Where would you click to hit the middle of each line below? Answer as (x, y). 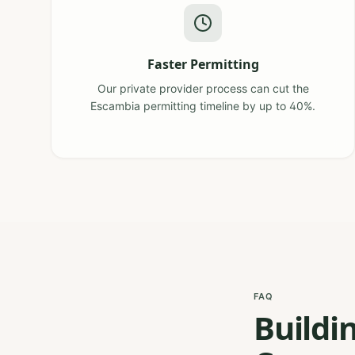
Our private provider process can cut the (203, 88)
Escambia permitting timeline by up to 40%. (203, 106)
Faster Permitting (203, 64)
